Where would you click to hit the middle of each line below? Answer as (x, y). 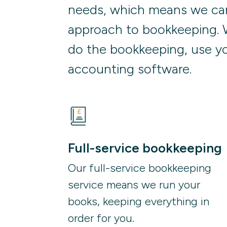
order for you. (101, 218)
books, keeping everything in (139, 202)
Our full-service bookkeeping (140, 168)
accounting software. (130, 69)
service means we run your (134, 185)
